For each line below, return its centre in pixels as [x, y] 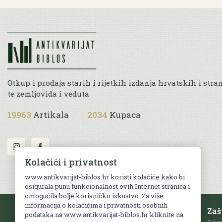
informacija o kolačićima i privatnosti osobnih [96, 205]
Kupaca [125, 115]
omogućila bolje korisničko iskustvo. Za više [94, 196]
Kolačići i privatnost [71, 162]
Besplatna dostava [86, 211]
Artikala [51, 115]
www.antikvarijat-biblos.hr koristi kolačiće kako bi [105, 177]
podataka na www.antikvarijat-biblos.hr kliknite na [104, 215]
